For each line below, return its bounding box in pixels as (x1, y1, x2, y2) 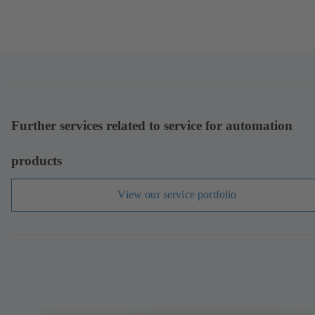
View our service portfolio (117, 188, 237, 201)
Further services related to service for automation (11, 117, 292, 133)
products (11, 153, 62, 168)
